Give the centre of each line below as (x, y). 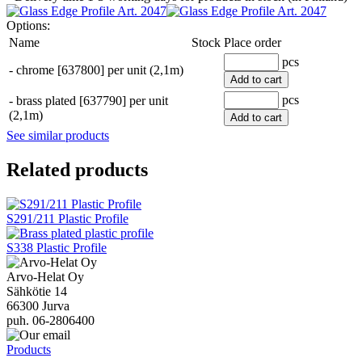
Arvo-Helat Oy (45, 277)
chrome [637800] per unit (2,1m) (100, 70)
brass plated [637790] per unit (92, 101)
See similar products (58, 136)
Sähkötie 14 (37, 292)
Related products (77, 170)
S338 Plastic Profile (57, 248)
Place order (253, 43)
